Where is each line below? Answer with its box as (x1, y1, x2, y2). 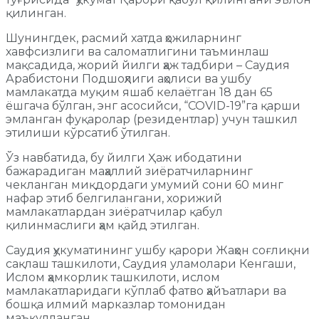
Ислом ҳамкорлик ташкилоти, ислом (6, 271, 220, 285)
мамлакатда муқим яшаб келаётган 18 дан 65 (6, 85, 273, 100)
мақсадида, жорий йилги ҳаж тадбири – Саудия (6, 58, 290, 73)
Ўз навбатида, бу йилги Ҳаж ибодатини (6, 151, 242, 165)
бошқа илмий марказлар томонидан (6, 298, 226, 312)
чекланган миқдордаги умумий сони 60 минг (6, 178, 283, 192)
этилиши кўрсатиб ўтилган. (6, 126, 170, 140)
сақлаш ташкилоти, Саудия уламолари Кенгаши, (6, 257, 296, 271)
